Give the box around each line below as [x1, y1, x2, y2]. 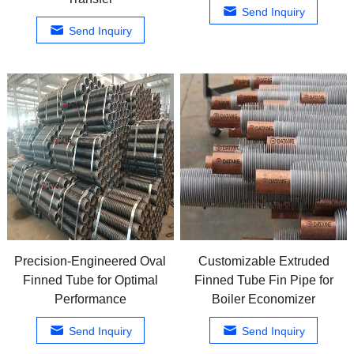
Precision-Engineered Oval [14, 254, 167, 268]
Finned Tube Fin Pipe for [194, 273, 333, 287]
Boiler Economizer [212, 292, 316, 306]
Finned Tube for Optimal [22, 273, 158, 287]
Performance [54, 292, 126, 306]
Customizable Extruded [198, 254, 330, 268]
